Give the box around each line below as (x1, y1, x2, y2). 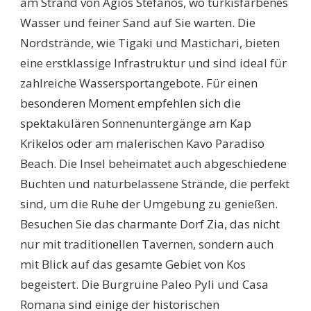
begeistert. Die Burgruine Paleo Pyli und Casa (20, 276, 269, 292)
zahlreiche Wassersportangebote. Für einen (20, 74, 258, 91)
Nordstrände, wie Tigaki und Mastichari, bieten (20, 34, 280, 51)
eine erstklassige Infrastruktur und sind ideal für (20, 54, 287, 71)
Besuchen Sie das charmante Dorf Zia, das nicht (20, 215, 280, 232)
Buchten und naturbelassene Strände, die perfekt (20, 175, 289, 192)
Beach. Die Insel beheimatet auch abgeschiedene (20, 155, 287, 171)
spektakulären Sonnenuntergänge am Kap (20, 115, 251, 131)
